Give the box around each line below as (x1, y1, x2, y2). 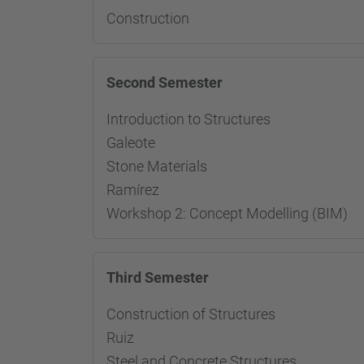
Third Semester (106, 269, 209, 286)
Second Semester (106, 74, 223, 91)
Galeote (106, 134, 155, 151)
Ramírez (106, 181, 159, 198)
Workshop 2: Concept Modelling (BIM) (106, 205, 348, 222)
